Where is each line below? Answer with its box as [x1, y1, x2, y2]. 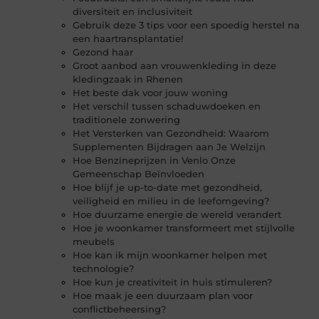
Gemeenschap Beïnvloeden [73, 168, 205, 180]
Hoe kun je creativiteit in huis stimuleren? [73, 276, 273, 288]
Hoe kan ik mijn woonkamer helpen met [73, 249, 268, 261]
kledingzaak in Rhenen [73, 73, 184, 85]
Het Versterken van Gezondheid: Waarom [73, 127, 270, 140]
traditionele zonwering [73, 114, 181, 126]
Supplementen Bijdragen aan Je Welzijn [73, 141, 266, 153]
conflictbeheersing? [73, 303, 167, 315]
